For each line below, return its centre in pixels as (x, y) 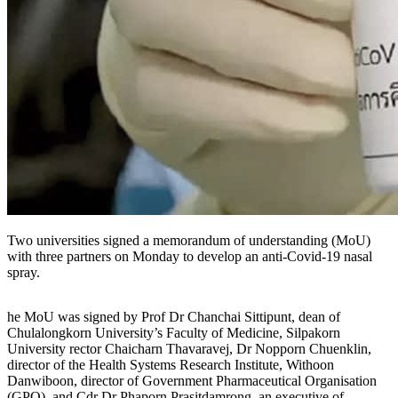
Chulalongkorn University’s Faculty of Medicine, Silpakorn (174, 332)
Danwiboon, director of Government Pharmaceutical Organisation (192, 380)
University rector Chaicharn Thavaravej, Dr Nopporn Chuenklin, (189, 348)
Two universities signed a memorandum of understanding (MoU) (189, 240)
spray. (24, 272)
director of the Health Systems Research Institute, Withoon (171, 364)
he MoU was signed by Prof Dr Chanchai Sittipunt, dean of (174, 316)
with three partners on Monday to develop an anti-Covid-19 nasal (190, 256)
